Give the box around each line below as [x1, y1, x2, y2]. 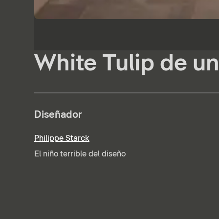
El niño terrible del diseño [34, 150, 126, 158]
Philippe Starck [34, 134, 89, 143]
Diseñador [34, 109, 82, 120]
